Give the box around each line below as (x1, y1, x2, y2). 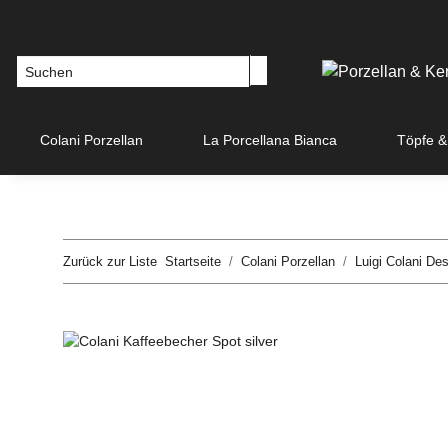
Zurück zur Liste (63, 254, 157, 269)
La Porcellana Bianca (203, 132, 337, 148)
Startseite (165, 254, 221, 269)
